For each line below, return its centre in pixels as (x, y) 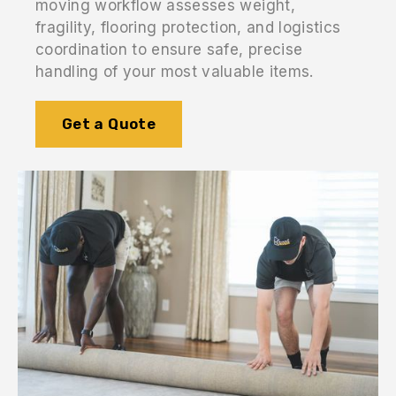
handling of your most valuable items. (175, 71)
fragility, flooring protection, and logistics (188, 27)
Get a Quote (109, 123)
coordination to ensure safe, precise (169, 49)
